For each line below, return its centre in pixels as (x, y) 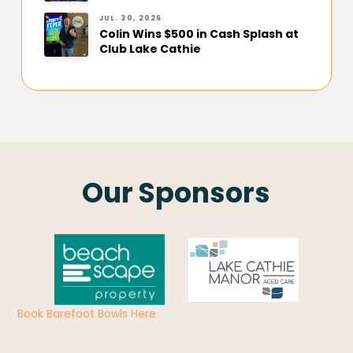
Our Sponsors (176, 193)
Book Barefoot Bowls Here (87, 314)
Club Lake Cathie (150, 49)
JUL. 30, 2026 (130, 18)
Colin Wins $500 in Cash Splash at (199, 34)
